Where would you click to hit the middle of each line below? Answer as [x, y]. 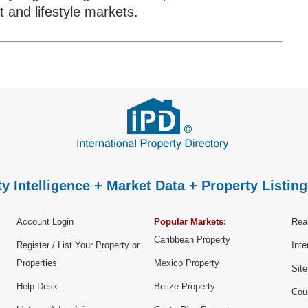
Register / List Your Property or [78, 245]
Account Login [45, 222]
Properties [37, 263]
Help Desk [37, 287]
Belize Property [185, 287]
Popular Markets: [190, 222]
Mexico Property [187, 263]
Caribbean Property [192, 240]
